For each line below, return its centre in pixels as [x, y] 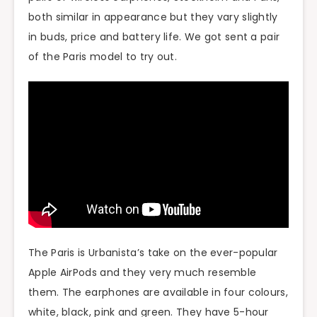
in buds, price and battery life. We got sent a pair [154, 37]
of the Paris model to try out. [103, 57]
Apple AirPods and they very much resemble [143, 272]
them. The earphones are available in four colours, [158, 292]
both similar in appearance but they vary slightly [153, 17]
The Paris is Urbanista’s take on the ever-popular [153, 252]
